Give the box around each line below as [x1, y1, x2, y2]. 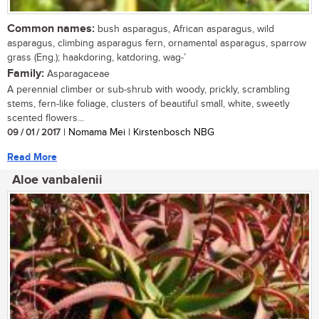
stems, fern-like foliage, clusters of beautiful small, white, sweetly [7, 98, 290, 110]
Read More [7, 150, 57, 163]
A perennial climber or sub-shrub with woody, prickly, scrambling [7, 83, 290, 95]
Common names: [7, 21, 95, 36]
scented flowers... [7, 112, 84, 124]
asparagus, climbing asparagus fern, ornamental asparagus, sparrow [7, 37, 306, 49]
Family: [7, 66, 44, 80]
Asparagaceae [44, 68, 110, 80]
